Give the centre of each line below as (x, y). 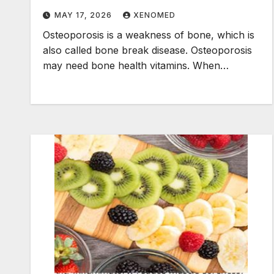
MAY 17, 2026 (84, 15)
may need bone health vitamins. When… (136, 66)
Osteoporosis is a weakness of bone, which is (149, 35)
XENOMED (154, 15)
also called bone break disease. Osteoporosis (147, 50)
